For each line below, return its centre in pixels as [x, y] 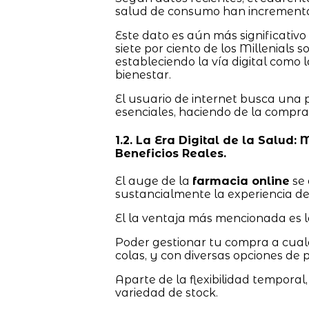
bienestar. [143, 75]
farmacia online [241, 181]
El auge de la [153, 181]
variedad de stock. [168, 292]
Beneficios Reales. [170, 153]
